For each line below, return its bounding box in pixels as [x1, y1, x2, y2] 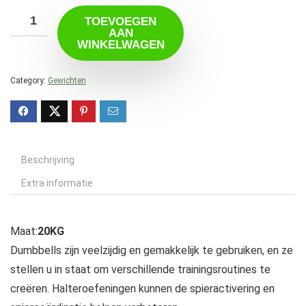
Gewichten [48, 76, 86, 86]
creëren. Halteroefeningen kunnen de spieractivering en [10, 282, 275, 296]
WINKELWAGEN [76, 38, 165, 52]
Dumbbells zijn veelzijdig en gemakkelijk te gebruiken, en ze [10, 244, 293, 258]
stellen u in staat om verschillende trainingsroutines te [10, 263, 270, 277]
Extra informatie [21, 178, 93, 189]
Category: [10, 76, 48, 86]
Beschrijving [21, 154, 74, 166]
